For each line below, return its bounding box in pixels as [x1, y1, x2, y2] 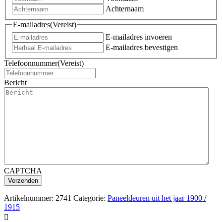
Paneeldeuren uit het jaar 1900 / [108, 193, 206, 202]
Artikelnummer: [4, 193, 54, 202]
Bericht [4, 78, 27, 87]
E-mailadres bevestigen [106, 43, 178, 52]
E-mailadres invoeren [106, 32, 172, 41]
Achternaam [106, 4, 144, 13]
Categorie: [73, 193, 106, 202]
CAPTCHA [4, 166, 42, 175]
